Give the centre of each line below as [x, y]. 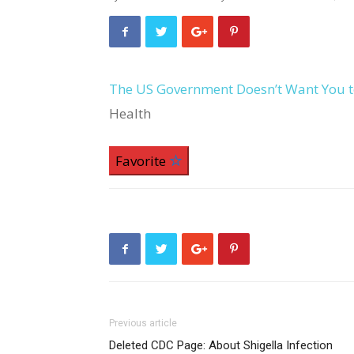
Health [130, 113]
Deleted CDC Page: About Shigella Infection [221, 345]
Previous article [143, 323]
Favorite [142, 161]
